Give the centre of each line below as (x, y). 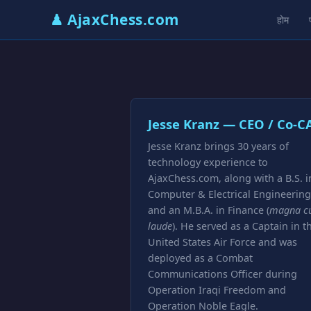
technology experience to (208, 162)
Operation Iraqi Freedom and (217, 290)
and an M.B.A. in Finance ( (209, 210)
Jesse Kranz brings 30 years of (218, 146)
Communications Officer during (222, 274)
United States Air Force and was (222, 242)
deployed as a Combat (200, 258)
